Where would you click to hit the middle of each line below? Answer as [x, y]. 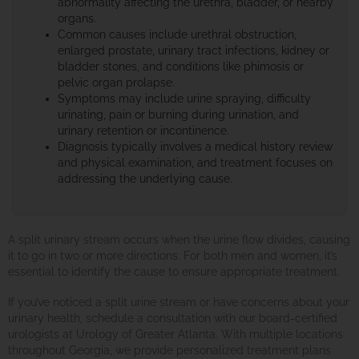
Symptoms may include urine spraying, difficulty [185, 98]
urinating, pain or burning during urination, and [179, 114]
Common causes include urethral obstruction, [177, 34]
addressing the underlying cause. [145, 178]
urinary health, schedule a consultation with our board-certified [173, 319]
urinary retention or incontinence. [144, 130]
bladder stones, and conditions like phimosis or [181, 66]
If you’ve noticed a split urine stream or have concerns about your [179, 303]
